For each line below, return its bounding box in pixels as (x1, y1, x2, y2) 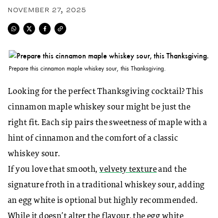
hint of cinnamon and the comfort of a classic (8, 133, 179, 143)
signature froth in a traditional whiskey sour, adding (8, 180, 205, 190)
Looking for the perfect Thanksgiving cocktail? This (8, 87, 203, 96)
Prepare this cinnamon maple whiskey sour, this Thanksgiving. (9, 64, 166, 72)
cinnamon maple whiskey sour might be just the (8, 102, 191, 112)
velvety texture (99, 164, 157, 174)
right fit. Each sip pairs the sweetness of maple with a (8, 118, 207, 127)
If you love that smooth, (8, 164, 100, 174)
